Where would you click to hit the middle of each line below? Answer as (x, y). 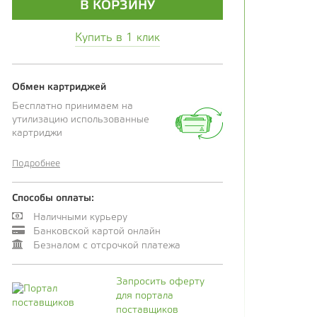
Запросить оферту (160, 282)
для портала (144, 296)
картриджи (37, 134)
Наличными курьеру (80, 218)
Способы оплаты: (53, 199)
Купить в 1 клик (117, 38)
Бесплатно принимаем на (73, 107)
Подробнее (36, 164)
